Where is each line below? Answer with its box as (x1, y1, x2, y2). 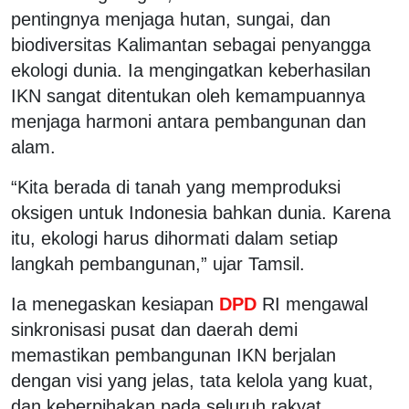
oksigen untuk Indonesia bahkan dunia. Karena (11, 202, 391, 223)
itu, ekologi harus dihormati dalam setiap (11, 227, 338, 248)
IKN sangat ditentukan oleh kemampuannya (11, 85, 365, 106)
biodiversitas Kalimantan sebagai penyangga (11, 34, 371, 55)
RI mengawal (262, 293, 368, 314)
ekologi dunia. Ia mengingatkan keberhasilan (11, 59, 371, 80)
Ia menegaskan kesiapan (11, 293, 214, 314)
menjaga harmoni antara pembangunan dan (11, 110, 366, 131)
